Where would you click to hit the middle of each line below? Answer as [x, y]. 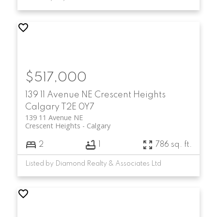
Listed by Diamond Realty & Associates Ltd [93, 164]
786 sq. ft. [174, 145]
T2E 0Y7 [77, 107]
